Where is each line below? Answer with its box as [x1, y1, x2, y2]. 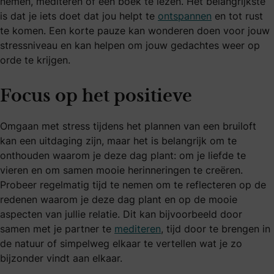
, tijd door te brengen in [161, 222, 270, 236]
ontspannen [158, 9, 212, 23]
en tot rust [212, 9, 263, 23]
